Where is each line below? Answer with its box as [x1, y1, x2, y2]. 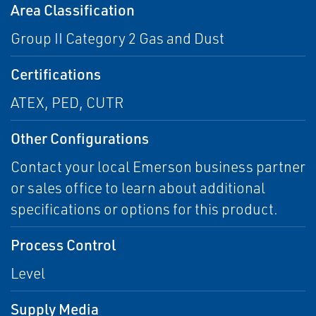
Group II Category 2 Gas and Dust [11, 29, 224, 48]
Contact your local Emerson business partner [11, 157, 305, 176]
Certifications [11, 64, 101, 84]
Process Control [11, 235, 116, 255]
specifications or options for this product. [11, 200, 278, 219]
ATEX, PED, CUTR [11, 93, 124, 112]
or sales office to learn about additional [11, 178, 265, 197]
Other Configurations [11, 128, 149, 148]
